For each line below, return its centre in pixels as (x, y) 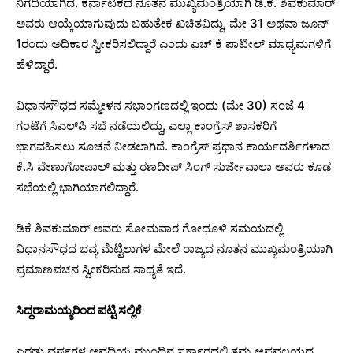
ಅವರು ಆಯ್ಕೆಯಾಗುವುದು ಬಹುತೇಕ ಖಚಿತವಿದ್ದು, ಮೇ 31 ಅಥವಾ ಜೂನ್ (172, 24)
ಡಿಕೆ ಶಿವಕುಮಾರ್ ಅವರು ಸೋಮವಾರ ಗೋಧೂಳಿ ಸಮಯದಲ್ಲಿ (149, 229)
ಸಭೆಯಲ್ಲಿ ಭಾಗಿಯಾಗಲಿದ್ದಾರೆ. (77, 188)
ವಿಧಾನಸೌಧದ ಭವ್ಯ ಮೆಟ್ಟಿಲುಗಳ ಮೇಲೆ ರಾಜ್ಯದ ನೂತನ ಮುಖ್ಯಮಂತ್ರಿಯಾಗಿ (174, 249)
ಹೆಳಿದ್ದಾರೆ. (37, 65)
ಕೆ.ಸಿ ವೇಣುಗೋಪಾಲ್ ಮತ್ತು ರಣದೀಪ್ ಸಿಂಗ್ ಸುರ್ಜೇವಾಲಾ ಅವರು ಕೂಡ (173, 167)
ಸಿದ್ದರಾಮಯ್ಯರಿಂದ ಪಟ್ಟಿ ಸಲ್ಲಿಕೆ (79, 310)
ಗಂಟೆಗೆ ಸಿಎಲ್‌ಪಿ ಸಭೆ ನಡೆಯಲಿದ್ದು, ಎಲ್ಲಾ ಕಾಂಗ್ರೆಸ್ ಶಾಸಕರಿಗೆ (146, 126)
